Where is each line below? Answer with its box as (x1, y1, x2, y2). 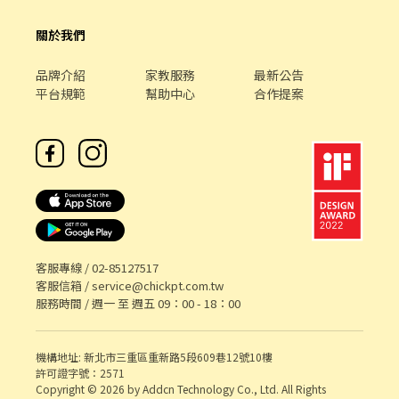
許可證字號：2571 (36, 365, 125, 380)
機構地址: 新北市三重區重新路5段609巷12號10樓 (36, 349, 273, 364)
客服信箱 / (36, 277, 92, 294)
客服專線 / (36, 259, 92, 276)
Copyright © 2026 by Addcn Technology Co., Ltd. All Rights (36, 381, 326, 396)
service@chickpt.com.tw (92, 277, 224, 294)
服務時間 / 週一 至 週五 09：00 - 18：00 (36, 295, 240, 312)
